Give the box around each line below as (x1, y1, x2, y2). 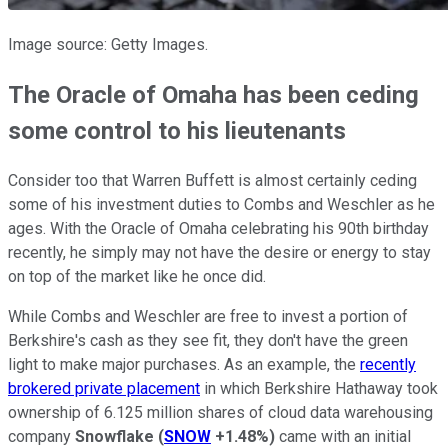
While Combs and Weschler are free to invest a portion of (8, 307, 408, 327)
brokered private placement (8, 379, 200, 399)
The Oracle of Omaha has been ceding (8, 81, 419, 110)
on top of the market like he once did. (8, 267, 266, 287)
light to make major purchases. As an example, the (8, 355, 360, 375)
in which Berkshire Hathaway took (200, 379, 438, 399)
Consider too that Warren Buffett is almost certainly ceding (8, 171, 417, 191)
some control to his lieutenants (8, 117, 346, 146)
